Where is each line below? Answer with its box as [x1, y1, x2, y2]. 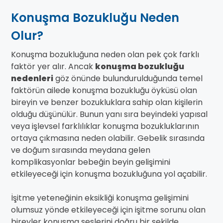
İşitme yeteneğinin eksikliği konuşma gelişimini [11, 192, 189, 204]
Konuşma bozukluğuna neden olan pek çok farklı [11, 49, 199, 61]
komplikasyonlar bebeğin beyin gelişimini [11, 156, 170, 168]
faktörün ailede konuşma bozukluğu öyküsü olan [11, 85, 197, 97]
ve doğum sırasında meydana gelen [11, 144, 150, 156]
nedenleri [11, 73, 53, 85]
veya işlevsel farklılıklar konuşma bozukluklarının [11, 120, 199, 132]
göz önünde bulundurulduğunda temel [53, 73, 203, 85]
